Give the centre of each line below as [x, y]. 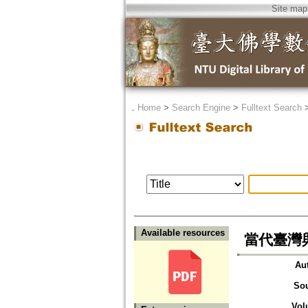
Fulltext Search [271, 108]
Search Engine [201, 108]
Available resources [183, 233]
